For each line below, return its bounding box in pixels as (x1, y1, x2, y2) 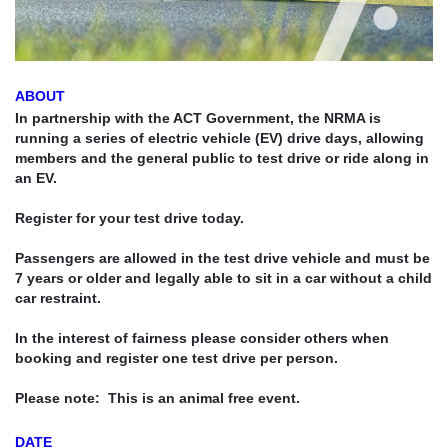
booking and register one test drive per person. (15, 349, 338, 366)
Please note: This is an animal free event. (15, 389, 300, 406)
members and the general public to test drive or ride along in (15, 149, 429, 166)
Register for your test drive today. (15, 209, 244, 226)
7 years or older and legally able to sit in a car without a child (15, 269, 432, 286)
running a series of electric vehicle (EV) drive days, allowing (15, 129, 424, 146)
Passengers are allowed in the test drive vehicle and (15, 249, 375, 266)
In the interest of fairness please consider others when (15, 329, 389, 346)
